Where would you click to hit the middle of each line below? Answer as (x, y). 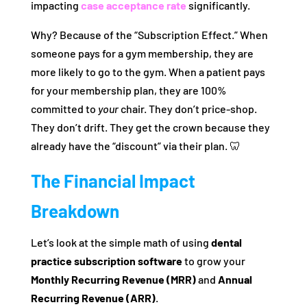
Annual (235, 280)
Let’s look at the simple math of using (121, 243)
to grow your (213, 261)
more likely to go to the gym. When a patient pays (148, 72)
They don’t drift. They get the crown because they (150, 127)
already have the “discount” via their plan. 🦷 (135, 146)
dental (226, 243)
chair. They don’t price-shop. (187, 109)
